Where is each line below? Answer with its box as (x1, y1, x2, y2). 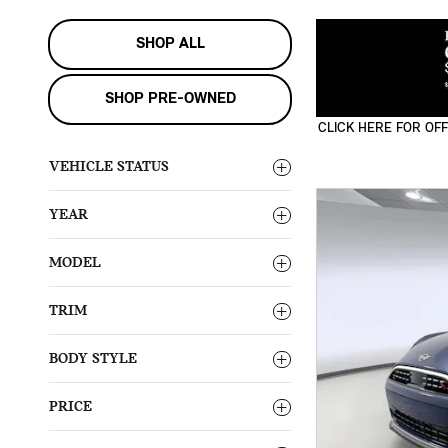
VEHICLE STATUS (49, 159, 169, 176)
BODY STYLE (49, 351, 137, 368)
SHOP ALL (135, 36, 205, 53)
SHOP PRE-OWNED (104, 91, 236, 108)
